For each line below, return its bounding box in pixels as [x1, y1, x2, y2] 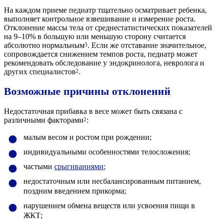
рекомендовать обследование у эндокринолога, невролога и [4, 58, 204, 67]
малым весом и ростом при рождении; [23, 133, 152, 142]
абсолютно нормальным [4, 41, 85, 49]
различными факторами [4, 116, 84, 125]
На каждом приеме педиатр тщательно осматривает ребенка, [4, 5, 207, 14]
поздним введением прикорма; [23, 187, 126, 196]
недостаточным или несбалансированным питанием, [23, 177, 201, 186]
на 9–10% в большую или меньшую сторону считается [4, 32, 186, 41]
